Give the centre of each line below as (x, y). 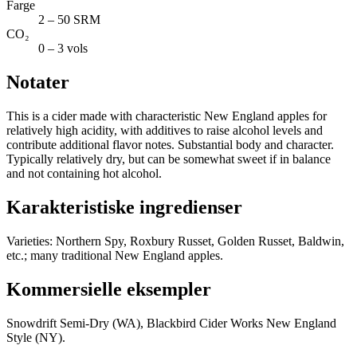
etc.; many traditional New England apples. (115, 256)
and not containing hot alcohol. (84, 174)
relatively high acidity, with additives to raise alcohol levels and (165, 131)
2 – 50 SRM (69, 20)
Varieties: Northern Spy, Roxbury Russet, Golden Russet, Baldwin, (175, 241)
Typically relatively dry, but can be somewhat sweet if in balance (169, 159)
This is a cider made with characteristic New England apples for (167, 116)
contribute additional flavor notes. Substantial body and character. (170, 145)
